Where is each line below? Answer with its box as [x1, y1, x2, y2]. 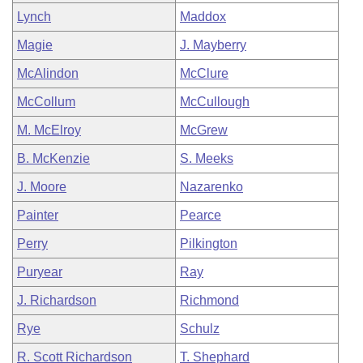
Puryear [17, 265, 62, 279]
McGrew [180, 123, 228, 137]
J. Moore [17, 180, 66, 194]
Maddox [180, 10, 226, 23]
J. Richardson [17, 293, 96, 307]
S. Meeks [180, 152, 233, 165]
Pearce [180, 208, 221, 222]
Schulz [180, 322, 220, 335]
